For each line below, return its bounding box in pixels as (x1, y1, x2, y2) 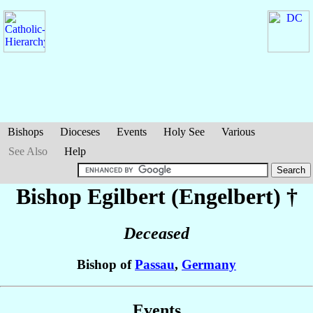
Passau (135, 257, 175, 272)
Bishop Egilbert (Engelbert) (15, 184, 286, 209)
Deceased (124, 224, 189, 243)
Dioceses (60, 126, 100, 138)
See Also (8, 145, 48, 157)
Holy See (163, 126, 205, 138)
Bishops (8, 126, 43, 138)
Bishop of (77, 257, 135, 272)
